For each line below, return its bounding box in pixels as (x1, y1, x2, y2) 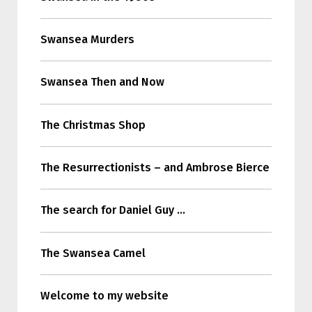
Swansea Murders (40, 32, 134, 46)
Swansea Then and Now (40, 75, 164, 89)
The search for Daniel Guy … (40, 203, 185, 217)
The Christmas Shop (40, 118, 146, 132)
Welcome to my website (40, 289, 169, 303)
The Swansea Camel (40, 246, 146, 260)
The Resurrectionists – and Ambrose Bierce (40, 161, 270, 175)
